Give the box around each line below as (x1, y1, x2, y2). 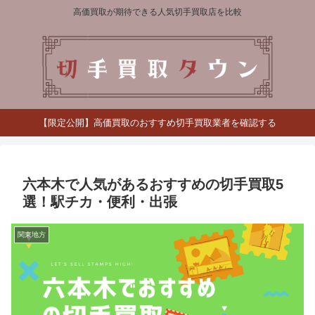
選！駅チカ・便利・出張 (22, 193, 177, 210)
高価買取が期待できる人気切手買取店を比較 (73, 7, 242, 18)
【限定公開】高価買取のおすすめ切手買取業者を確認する (39, 117, 276, 129)
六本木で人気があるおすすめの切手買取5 (22, 176, 283, 192)
